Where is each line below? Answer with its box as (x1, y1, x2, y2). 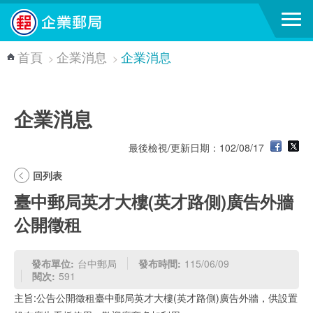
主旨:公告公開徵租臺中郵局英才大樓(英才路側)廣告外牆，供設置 (14, 291, 298, 305)
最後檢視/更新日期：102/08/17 (129, 140, 267, 154)
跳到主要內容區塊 (7, 6, 85, 20)
